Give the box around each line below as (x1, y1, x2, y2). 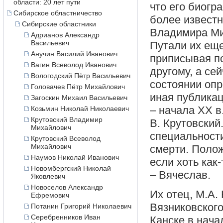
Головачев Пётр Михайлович (30, 83, 125, 91)
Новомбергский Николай (30, 164, 111, 172)
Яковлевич (30, 172, 65, 180)
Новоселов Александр (30, 183, 103, 191)
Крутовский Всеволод (30, 134, 101, 142)
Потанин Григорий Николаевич (30, 202, 131, 210)
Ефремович (30, 191, 69, 199)
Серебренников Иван (30, 213, 101, 221)
